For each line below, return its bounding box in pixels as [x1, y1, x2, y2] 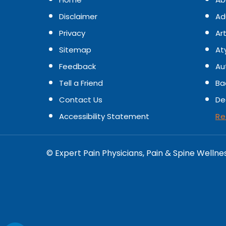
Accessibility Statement [59, 111, 149, 122]
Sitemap [59, 44, 91, 55]
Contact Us [59, 94, 102, 105]
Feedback [59, 61, 96, 72]
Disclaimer [59, 11, 97, 22]
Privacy [59, 28, 85, 38]
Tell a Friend [59, 78, 103, 88]
